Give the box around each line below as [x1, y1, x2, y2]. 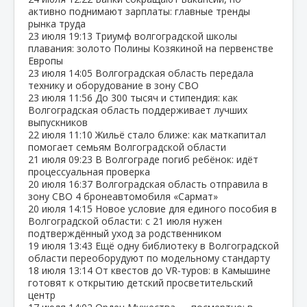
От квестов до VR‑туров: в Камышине [95, 263, 271, 277]
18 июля [28, 263, 69, 277]
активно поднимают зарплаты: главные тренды [28, 4, 250, 18]
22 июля [28, 127, 69, 141]
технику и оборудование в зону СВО [28, 78, 199, 92]
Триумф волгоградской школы [95, 29, 237, 42]
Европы [28, 53, 63, 67]
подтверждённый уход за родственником [28, 226, 221, 240]
